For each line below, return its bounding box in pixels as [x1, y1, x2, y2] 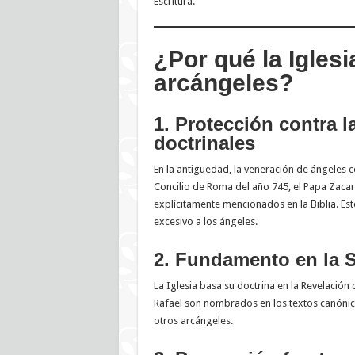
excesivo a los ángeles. [153, 216, 258, 228]
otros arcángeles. [153, 315, 233, 327]
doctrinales [153, 132, 255, 155]
